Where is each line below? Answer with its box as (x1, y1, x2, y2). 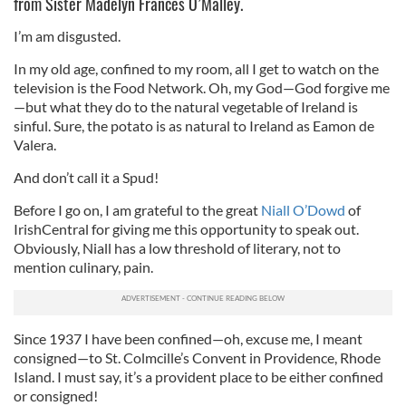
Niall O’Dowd (261, 201, 345, 218)
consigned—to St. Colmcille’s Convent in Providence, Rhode (14, 349, 381, 366)
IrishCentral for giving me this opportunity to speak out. (14, 220, 359, 237)
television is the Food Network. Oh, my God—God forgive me (14, 79, 390, 96)
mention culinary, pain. (14, 258, 153, 275)
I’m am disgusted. (14, 27, 121, 44)
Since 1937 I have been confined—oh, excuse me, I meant (14, 330, 362, 347)
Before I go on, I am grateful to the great (14, 201, 261, 218)
